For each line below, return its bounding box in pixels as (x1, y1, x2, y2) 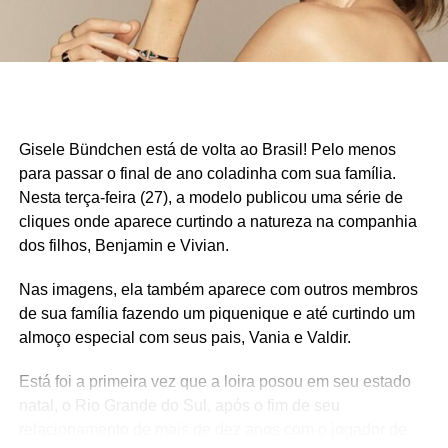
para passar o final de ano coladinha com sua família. (18, 164, 396, 182)
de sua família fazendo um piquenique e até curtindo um (18, 304, 415, 322)
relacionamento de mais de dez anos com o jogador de (18, 420, 407, 438)
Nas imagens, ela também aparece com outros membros (18, 280, 418, 298)
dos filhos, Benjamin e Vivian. (18, 236, 229, 254)
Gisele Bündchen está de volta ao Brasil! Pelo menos (18, 140, 396, 158)
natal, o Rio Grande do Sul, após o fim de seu (18, 396, 340, 414)
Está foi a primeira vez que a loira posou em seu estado (18, 372, 411, 390)
